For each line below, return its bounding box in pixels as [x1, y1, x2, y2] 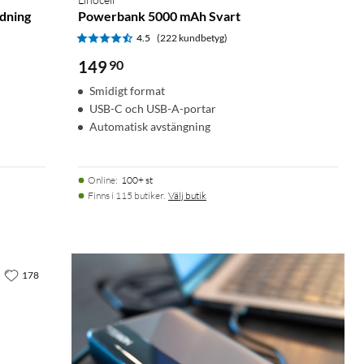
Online [88, 173, 115, 186]
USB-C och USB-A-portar [89, 101, 216, 115]
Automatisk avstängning [89, 119, 210, 133]
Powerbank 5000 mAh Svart [78, 7, 240, 24]
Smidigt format [89, 83, 165, 97]
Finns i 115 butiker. [88, 188, 165, 201]
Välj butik [168, 188, 206, 201]
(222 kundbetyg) [157, 31, 227, 44]
